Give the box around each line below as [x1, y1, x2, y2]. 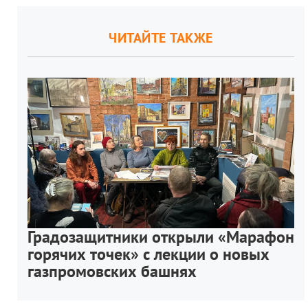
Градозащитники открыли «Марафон [27, 225, 294, 247]
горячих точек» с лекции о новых [27, 243, 269, 265]
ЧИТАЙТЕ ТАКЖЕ [109, 29, 213, 47]
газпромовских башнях [27, 260, 197, 282]
